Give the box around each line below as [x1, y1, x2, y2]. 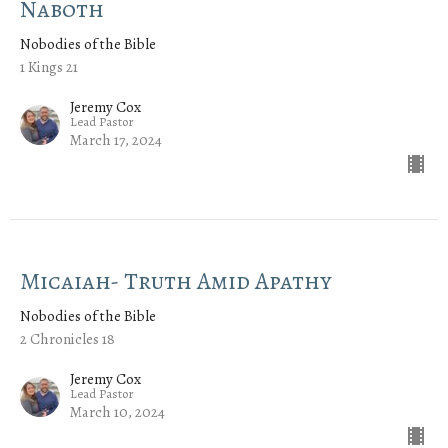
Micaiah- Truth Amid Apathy [20, 264, 332, 297]
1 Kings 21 [20, 56, 78, 77]
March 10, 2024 [70, 401, 165, 422]
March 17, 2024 [70, 129, 162, 150]
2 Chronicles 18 [20, 328, 115, 349]
